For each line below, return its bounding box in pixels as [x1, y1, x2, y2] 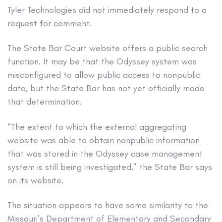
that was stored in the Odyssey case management [7, 148, 203, 159]
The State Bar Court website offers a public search [7, 43, 208, 54]
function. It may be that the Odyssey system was [7, 56, 197, 67]
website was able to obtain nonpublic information [7, 134, 200, 146]
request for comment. [7, 17, 92, 29]
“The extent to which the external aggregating [7, 121, 186, 132]
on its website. [7, 174, 63, 186]
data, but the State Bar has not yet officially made [7, 83, 205, 94]
